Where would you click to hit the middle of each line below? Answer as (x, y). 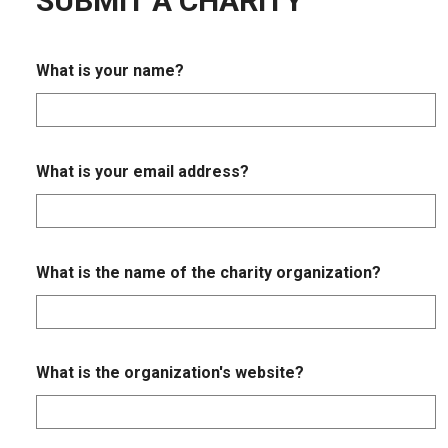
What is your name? (110, 70)
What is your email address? (142, 171)
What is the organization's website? (170, 373)
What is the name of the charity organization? (208, 272)
